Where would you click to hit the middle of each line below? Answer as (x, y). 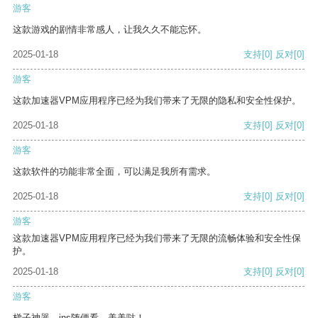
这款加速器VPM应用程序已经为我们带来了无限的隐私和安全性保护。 (157, 101)
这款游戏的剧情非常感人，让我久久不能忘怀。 (110, 30)
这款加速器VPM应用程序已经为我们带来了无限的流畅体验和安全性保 (157, 238)
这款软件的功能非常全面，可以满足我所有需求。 (114, 172)
